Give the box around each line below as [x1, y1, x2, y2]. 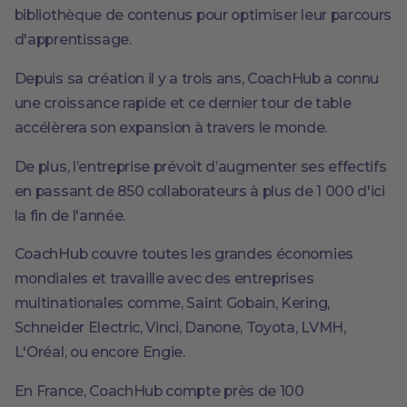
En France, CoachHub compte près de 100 [14, 382, 304, 401]
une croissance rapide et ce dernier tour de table [14, 94, 352, 112]
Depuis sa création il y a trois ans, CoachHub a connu [14, 69, 380, 87]
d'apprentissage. [14, 31, 132, 49]
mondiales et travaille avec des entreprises [14, 270, 314, 288]
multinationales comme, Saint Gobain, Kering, [14, 294, 330, 313]
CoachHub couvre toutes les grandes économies [14, 245, 353, 263]
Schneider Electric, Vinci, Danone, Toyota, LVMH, [14, 319, 346, 337]
